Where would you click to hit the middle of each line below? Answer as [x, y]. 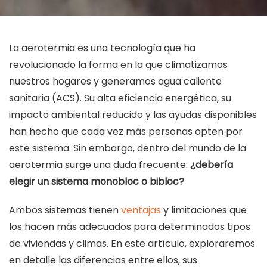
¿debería [212, 165]
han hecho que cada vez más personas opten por [126, 132]
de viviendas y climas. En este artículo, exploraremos [132, 244]
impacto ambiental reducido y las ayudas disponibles [133, 115]
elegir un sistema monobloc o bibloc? [97, 182]
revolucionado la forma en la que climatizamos [118, 65]
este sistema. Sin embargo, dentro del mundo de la [128, 148]
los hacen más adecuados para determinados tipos [130, 227]
